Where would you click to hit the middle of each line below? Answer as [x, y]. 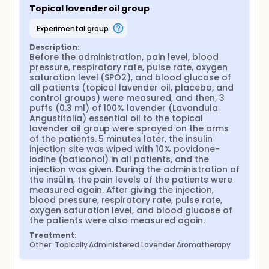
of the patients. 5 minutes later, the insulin [121, 139]
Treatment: [53, 235]
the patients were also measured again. [117, 220]
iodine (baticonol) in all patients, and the [119, 159]
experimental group [74, 28]
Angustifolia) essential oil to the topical [116, 118]
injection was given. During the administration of [134, 169]
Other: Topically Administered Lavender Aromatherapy [130, 245]
